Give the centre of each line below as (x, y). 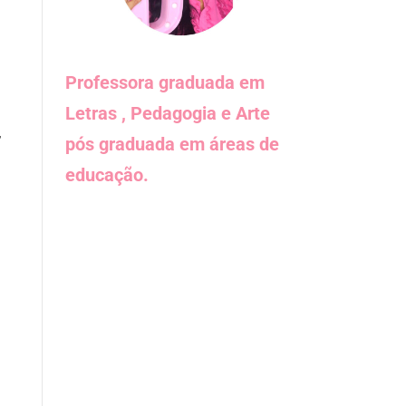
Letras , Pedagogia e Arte (168, 113)
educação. (107, 175)
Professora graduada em (165, 82)
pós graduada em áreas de (173, 144)
